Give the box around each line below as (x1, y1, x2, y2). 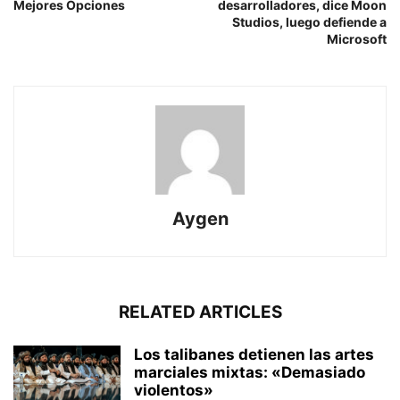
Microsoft (327, 31, 387, 47)
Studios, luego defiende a (232, 14, 387, 30)
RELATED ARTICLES (118, 302, 282, 323)
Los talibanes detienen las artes (134, 346, 374, 364)
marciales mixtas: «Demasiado (134, 363, 365, 382)
